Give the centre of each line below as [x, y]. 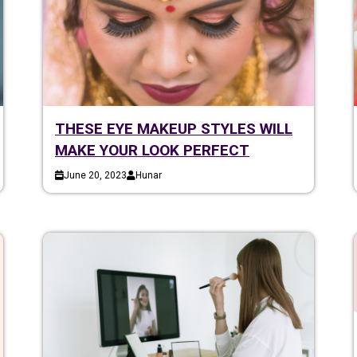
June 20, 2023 [95, 175]
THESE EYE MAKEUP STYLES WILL [174, 128]
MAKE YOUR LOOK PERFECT [152, 150]
